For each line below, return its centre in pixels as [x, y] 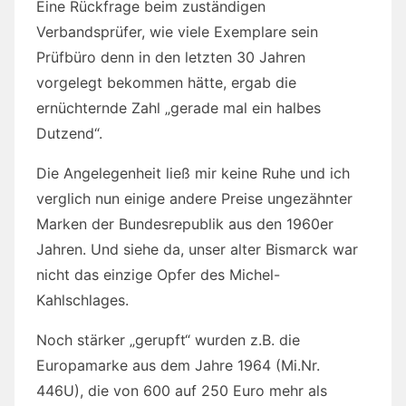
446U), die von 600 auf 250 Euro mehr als [182, 390]
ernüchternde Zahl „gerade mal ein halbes [179, 107]
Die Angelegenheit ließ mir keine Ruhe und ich [193, 173]
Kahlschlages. [82, 300]
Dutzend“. [69, 133]
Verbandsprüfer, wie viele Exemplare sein [177, 31]
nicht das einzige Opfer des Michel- [158, 274]
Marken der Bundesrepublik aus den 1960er [185, 223]
